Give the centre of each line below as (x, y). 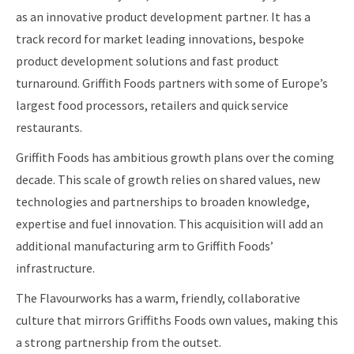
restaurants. (49, 127)
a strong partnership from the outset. (119, 342)
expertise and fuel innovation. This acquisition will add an (169, 224)
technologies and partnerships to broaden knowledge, (163, 201)
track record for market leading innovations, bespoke (160, 39)
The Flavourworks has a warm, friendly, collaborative (158, 298)
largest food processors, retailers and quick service (152, 105)
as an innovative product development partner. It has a (163, 17)
